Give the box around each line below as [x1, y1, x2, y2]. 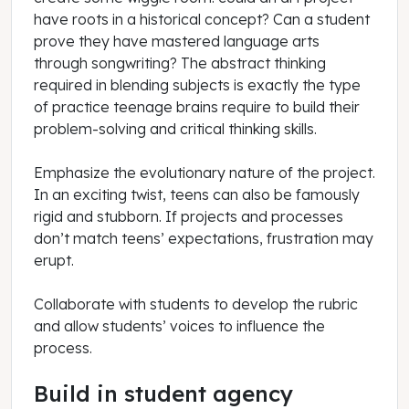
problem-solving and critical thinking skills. [34, 120, 317, 139]
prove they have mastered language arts [34, 32, 320, 51]
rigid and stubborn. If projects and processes [34, 207, 343, 226]
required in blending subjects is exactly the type [34, 76, 361, 95]
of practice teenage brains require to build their [34, 98, 360, 117]
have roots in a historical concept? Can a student [34, 10, 370, 29]
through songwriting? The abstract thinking [34, 54, 326, 73]
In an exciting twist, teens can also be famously [34, 185, 360, 204]
